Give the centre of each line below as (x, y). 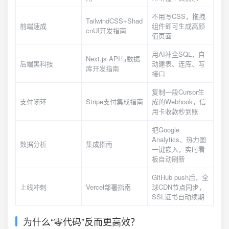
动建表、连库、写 (178, 64)
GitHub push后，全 (180, 177)
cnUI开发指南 (106, 30)
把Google (166, 130)
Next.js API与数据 (113, 59)
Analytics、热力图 (179, 139)
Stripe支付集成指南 (114, 101)
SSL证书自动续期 (178, 197)
